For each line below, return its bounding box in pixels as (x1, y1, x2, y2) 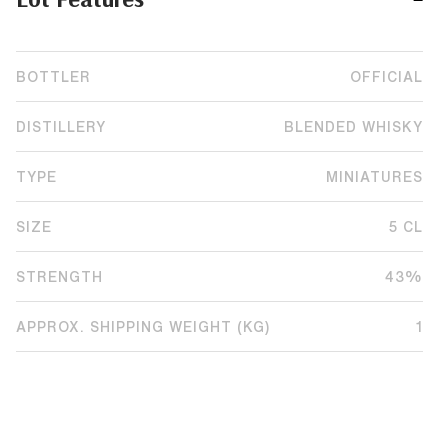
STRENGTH (16, 269, 103, 284)
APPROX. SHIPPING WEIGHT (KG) (16, 319, 270, 334)
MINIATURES (326, 169, 423, 184)
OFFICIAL (350, 69, 423, 84)
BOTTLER (16, 69, 91, 84)
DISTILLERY (16, 119, 106, 134)
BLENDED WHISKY (284, 119, 423, 134)
